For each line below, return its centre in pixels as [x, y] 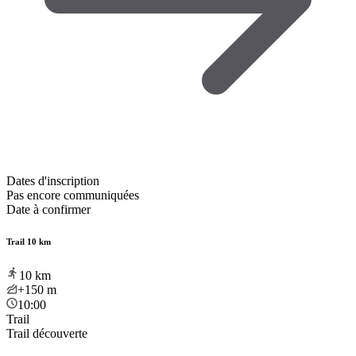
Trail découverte [47, 333]
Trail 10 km [29, 241]
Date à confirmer [48, 209]
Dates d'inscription [53, 180]
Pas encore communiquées [73, 195]
